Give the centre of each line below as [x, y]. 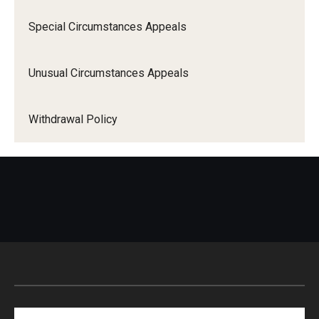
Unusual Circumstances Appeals [109, 73]
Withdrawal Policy [73, 119]
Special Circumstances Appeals [108, 27]
